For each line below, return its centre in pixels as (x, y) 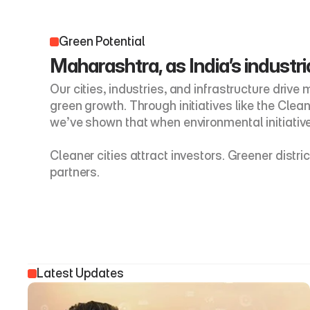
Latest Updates (80, 273)
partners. (76, 172)
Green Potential (102, 41)
